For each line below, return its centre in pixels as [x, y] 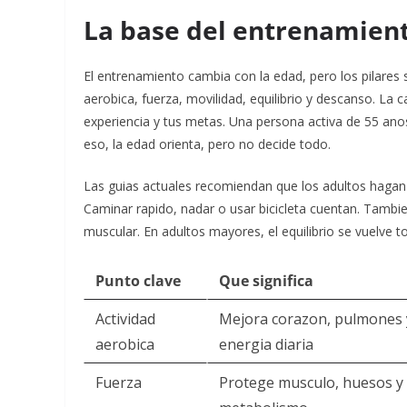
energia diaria [266, 344]
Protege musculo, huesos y [311, 382]
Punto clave [138, 281]
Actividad [125, 319]
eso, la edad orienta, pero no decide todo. [207, 144]
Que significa [266, 281]
